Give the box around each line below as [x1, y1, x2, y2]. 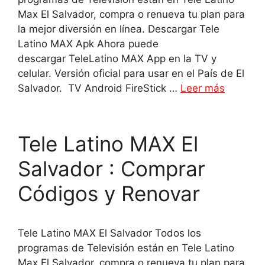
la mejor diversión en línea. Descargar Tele [18, 23, 219, 35]
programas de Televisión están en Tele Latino [18, 242, 234, 254]
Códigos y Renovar [18, 181, 200, 206]
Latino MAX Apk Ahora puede [18, 38, 159, 50]
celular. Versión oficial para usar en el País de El [18, 67, 244, 79]
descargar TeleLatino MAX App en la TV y [18, 53, 216, 64]
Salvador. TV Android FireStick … [18, 82, 180, 94]
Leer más [180, 82, 225, 94]
